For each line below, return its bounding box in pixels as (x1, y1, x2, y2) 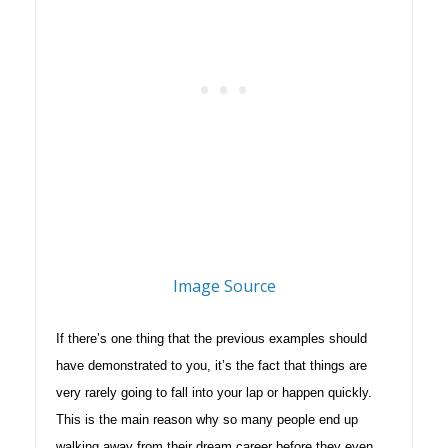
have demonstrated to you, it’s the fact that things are (56, 357, 367, 373)
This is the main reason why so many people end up (56, 411, 358, 427)
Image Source (172, 274, 276, 297)
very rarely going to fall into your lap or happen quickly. (56, 384, 372, 400)
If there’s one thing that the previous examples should (56, 330, 367, 346)
